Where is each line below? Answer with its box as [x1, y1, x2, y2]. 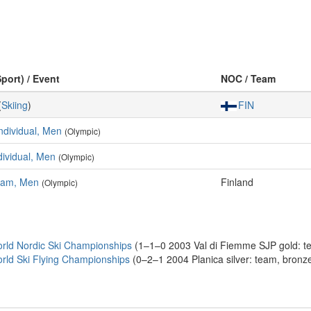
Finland [221, 175, 253, 189]
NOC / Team [221, 72, 276, 85]
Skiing [1, 98, 28, 112]
